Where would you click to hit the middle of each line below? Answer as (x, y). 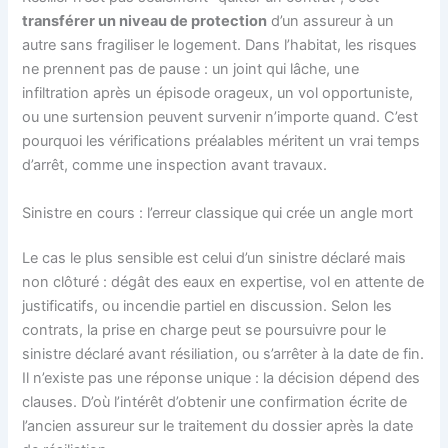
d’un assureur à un (331, 21)
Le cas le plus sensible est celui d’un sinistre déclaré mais (214, 258)
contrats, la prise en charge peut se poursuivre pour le (204, 330)
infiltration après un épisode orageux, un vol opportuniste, (218, 93)
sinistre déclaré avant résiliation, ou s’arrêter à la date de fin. (223, 354)
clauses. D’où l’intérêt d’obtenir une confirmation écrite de (215, 402)
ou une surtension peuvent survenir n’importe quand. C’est (220, 117)
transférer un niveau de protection (145, 21)
